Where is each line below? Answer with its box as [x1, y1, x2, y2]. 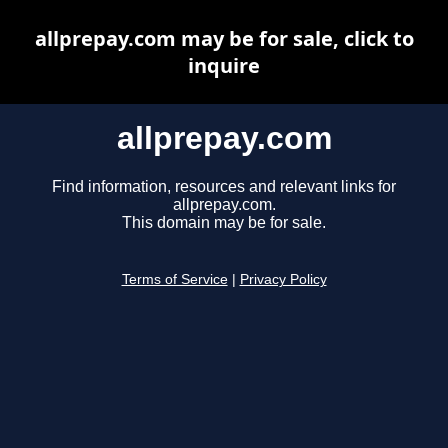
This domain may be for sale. [122, 214, 326, 232]
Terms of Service [121, 272, 228, 288]
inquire [188, 52, 260, 79]
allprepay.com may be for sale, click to [34, 25, 414, 52]
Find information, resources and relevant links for [52, 178, 396, 196]
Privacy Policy [239, 272, 327, 288]
